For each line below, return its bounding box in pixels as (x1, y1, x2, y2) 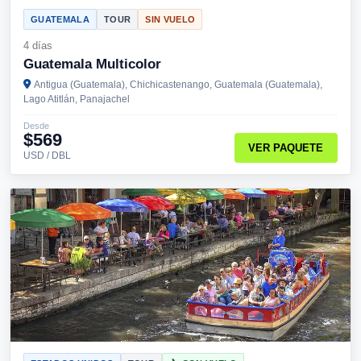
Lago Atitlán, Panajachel (23, 93, 130, 105)
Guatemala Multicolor (23, 56, 161, 72)
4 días (23, 39, 52, 52)
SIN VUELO (145, 15, 196, 24)
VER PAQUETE (248, 142, 324, 155)
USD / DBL (23, 151, 71, 160)
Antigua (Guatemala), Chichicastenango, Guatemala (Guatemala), (34, 79, 322, 90)
